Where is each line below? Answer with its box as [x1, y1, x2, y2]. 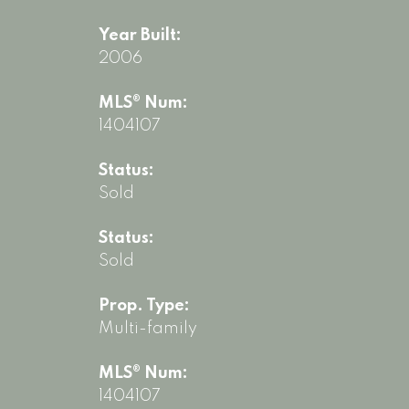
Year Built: [98, 27, 182, 45]
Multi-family [98, 320, 197, 338]
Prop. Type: [98, 298, 190, 315]
